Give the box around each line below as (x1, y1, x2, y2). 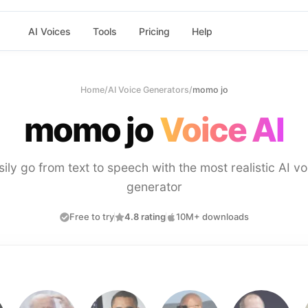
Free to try (69, 211, 114, 222)
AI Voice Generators (107, 85, 189, 95)
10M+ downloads (175, 211, 249, 222)
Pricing (138, 25, 170, 37)
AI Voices (27, 25, 71, 37)
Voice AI (159, 109, 285, 150)
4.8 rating (124, 211, 166, 222)
